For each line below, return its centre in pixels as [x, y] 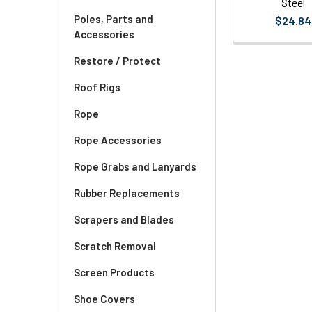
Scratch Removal [115, 246]
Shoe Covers [104, 299]
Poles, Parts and [114, 19]
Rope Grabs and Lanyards [135, 166]
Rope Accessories [118, 140]
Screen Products [114, 272]
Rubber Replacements [127, 193]
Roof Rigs [97, 87]
